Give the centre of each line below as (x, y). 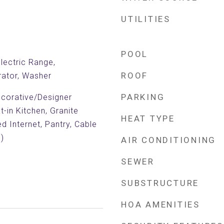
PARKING (143, 97)
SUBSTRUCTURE (160, 183)
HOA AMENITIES (160, 204)
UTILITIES (146, 19)
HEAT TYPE (148, 118)
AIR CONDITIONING (168, 140)
